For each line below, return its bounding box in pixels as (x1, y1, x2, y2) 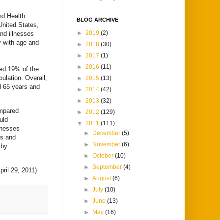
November (92, 141, 122, 148)
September (92, 164, 124, 171)
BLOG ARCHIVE (77, 17, 118, 23)
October (92, 152, 115, 160)
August (92, 175, 113, 182)
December (92, 130, 122, 137)
